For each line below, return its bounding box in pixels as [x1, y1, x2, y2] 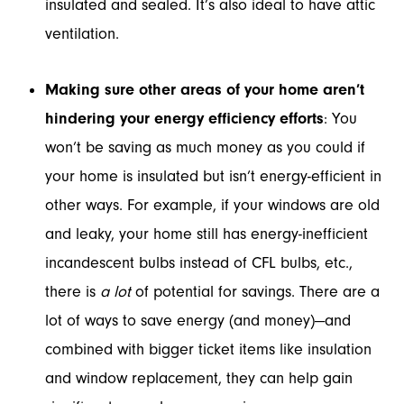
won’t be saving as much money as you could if [45, 138, 365, 157]
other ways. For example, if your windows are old [45, 196, 380, 215]
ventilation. [45, 24, 119, 43]
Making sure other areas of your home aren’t [45, 80, 364, 99]
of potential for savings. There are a [131, 282, 380, 301]
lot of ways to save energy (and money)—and [45, 311, 351, 330]
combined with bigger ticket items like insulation [45, 340, 372, 359]
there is [45, 282, 100, 301]
